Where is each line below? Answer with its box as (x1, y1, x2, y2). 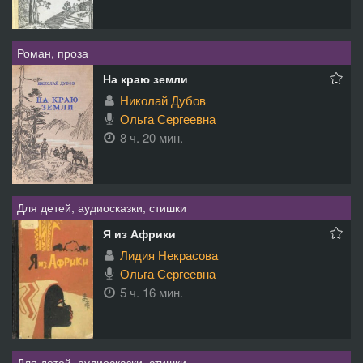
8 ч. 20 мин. (120, 129, 183, 147)
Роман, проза (17, 45, 88, 62)
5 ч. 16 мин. (120, 283, 183, 301)
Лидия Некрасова (120, 246, 218, 263)
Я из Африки (103, 224, 176, 241)
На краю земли (103, 70, 188, 88)
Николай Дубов (120, 92, 206, 109)
